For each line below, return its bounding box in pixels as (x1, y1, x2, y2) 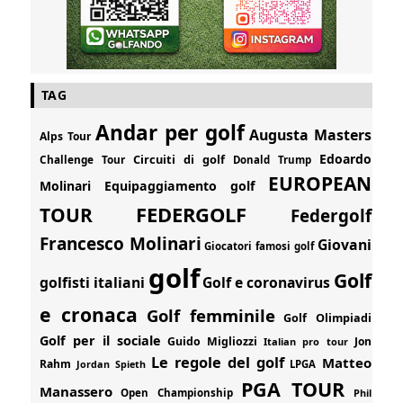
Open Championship (121, 385, 233, 399)
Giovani (317, 234, 372, 255)
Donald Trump (232, 152, 311, 166)
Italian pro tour (264, 334, 348, 348)
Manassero (40, 381, 113, 400)
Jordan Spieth (76, 356, 147, 371)
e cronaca (40, 300, 139, 327)
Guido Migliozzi (167, 333, 258, 349)
